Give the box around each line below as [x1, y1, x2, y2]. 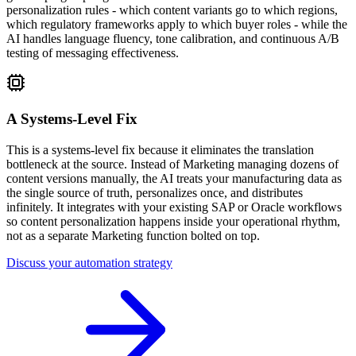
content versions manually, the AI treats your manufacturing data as [6, 171, 342, 185]
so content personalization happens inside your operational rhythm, [6, 214, 340, 228]
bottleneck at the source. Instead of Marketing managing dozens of [6, 157, 339, 171]
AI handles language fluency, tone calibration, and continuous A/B [6, 32, 339, 46]
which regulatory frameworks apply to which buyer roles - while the [6, 17, 347, 32]
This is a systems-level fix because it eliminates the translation [6, 142, 314, 157]
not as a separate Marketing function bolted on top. [6, 228, 260, 242]
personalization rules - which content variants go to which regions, [6, 3, 338, 17]
